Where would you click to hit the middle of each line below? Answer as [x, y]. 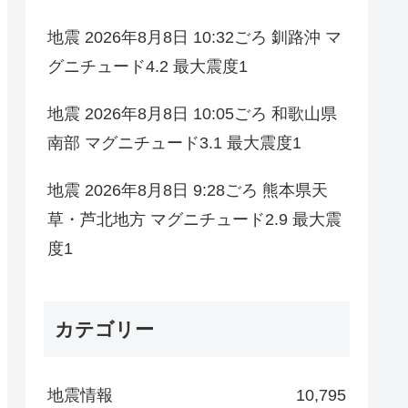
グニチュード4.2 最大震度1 [148, 67]
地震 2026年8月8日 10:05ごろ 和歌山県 [192, 114]
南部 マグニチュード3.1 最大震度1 [174, 143]
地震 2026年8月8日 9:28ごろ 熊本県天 [188, 191]
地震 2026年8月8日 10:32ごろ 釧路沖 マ [194, 38]
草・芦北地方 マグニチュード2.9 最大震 [194, 220]
